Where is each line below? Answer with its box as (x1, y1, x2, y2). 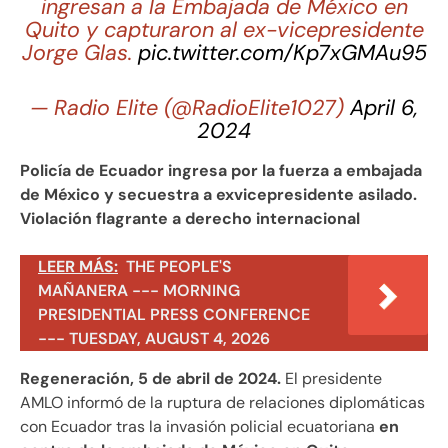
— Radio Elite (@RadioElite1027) (30, 93, 350, 122)
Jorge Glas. (21, 38, 138, 67)
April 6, (350, 93, 418, 122)
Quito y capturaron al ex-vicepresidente (24, 15, 424, 44)
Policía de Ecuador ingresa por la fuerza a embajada (20, 159, 422, 181)
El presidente (281, 367, 382, 389)
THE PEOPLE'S (126, 255, 232, 277)
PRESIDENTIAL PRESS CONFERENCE (38, 303, 310, 325)
